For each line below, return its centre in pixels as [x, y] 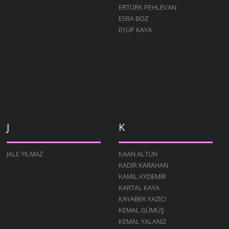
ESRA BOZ [133, 18]
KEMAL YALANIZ [142, 221]
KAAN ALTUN [138, 154]
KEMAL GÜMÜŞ [141, 210]
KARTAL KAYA [139, 187]
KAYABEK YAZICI [142, 199]
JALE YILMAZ [25, 154]
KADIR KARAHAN [143, 165]
